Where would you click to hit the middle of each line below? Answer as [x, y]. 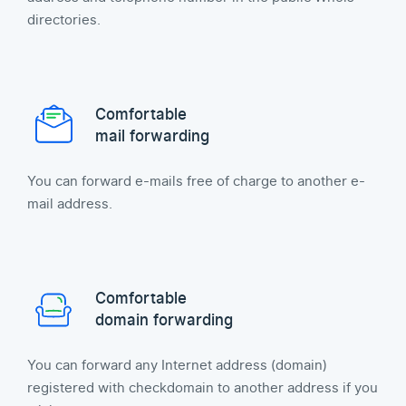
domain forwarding [164, 320]
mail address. [70, 204]
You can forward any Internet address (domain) [177, 365]
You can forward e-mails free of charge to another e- [196, 181]
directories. [64, 20]
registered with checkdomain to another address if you [203, 388]
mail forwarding [152, 136]
